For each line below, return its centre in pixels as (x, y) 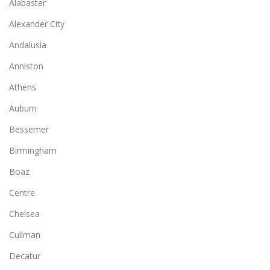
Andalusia (28, 45)
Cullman (25, 234)
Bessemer (29, 129)
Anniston (26, 66)
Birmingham (33, 150)
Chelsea (24, 213)
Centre (22, 192)
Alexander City (37, 24)
